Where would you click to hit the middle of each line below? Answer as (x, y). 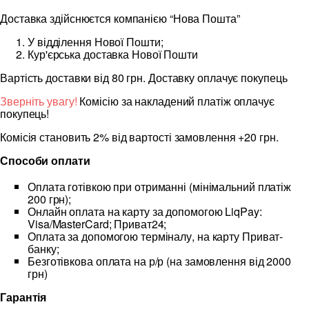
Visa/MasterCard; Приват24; (97, 224)
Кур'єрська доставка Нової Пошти (113, 54)
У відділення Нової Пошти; (96, 42)
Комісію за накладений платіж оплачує (176, 101)
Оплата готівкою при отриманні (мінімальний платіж (160, 187)
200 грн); (50, 199)
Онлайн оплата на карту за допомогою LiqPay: (145, 212)
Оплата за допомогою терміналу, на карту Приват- (156, 237)
